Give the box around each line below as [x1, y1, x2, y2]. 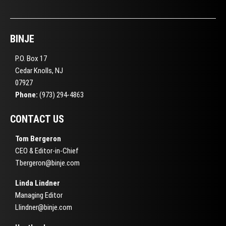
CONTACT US [10, 112, 64, 125]
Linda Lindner [15, 178, 60, 188]
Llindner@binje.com [15, 202, 72, 212]
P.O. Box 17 [15, 53, 47, 63]
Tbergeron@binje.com [15, 158, 80, 167]
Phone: [15, 90, 38, 99]
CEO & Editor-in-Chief [15, 146, 79, 155]
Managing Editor [15, 190, 63, 200]
